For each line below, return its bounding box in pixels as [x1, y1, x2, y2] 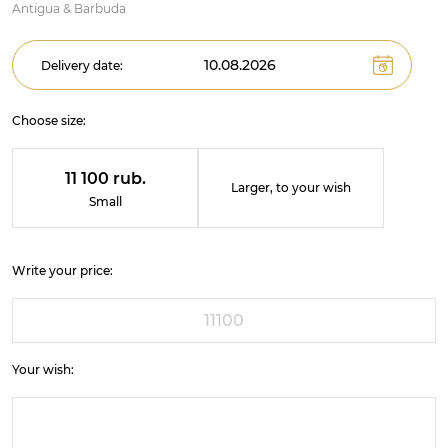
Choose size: [12, 113, 86, 128]
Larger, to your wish [231, 180, 351, 195]
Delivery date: [41, 58, 123, 73]
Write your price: [12, 263, 113, 278]
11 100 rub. [64, 169, 146, 188]
